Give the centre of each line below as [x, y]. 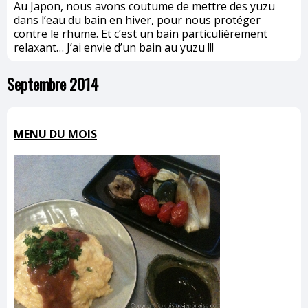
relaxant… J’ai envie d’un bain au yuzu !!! [114, 47]
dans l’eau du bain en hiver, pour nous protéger [137, 20]
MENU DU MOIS [55, 134]
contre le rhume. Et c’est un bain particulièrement [141, 33]
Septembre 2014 [53, 84]
